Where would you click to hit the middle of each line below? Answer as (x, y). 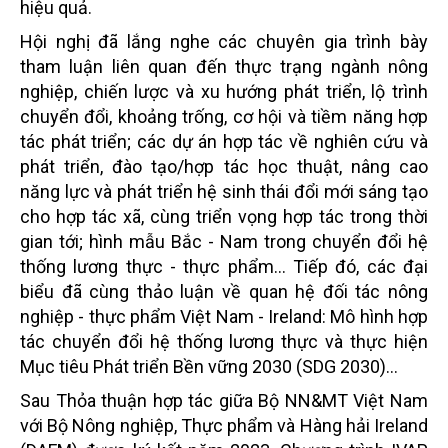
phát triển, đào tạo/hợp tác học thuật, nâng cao (224, 166)
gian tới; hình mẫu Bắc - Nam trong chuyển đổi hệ (224, 241)
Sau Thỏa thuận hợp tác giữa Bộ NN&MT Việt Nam (224, 400)
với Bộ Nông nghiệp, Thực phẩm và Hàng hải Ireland (224, 425)
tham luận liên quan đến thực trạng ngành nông (224, 66)
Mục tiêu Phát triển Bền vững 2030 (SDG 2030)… (209, 366)
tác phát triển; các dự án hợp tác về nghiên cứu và (224, 141)
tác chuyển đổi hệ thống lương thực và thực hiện (224, 341)
